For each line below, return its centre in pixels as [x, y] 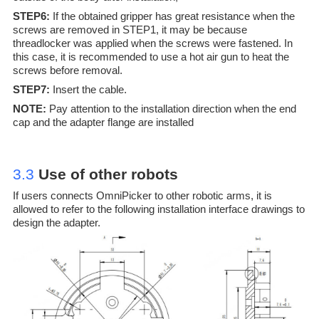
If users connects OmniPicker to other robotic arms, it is [142, 196]
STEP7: [32, 90]
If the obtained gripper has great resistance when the [173, 16]
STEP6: [32, 16]
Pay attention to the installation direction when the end [172, 109]
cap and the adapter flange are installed [104, 122]
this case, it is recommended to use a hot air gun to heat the [151, 57]
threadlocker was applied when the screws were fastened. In [152, 43]
